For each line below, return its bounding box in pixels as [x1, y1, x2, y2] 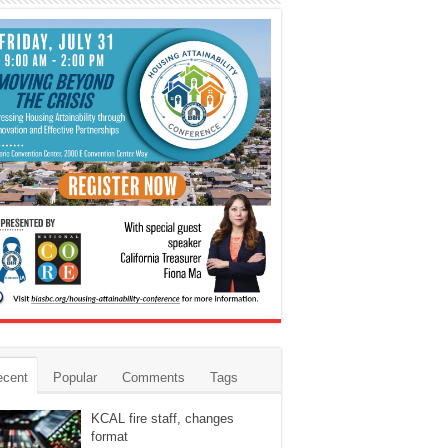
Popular [53, 370, 97, 385]
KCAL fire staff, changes [91, 411, 234, 426]
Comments [122, 370, 185, 385]
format [91, 429, 128, 444]
